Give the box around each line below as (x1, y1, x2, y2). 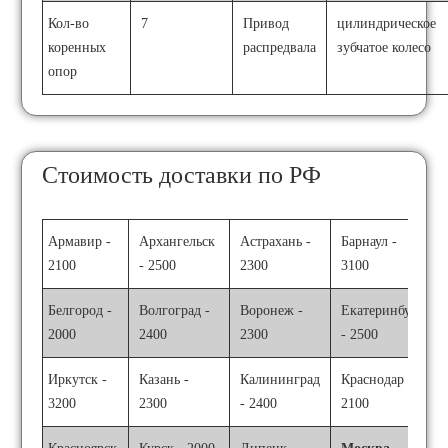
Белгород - (48, 303, 113, 318)
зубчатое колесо (337, 40, 432, 55)
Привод (243, 16, 290, 31)
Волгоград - (139, 303, 211, 318)
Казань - (139, 372, 190, 387)
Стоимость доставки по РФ (42, 162, 322, 188)
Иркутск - (48, 372, 108, 387)
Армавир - (48, 234, 112, 249)
